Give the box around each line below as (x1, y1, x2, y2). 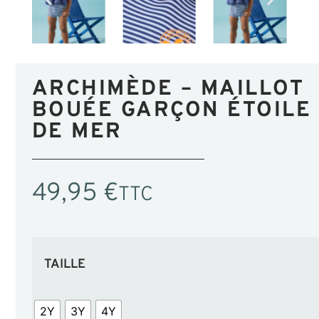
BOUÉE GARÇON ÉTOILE (31, 98, 312, 125)
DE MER (31, 119, 122, 146)
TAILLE (43, 256, 85, 273)
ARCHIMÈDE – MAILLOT (31, 76, 305, 103)
